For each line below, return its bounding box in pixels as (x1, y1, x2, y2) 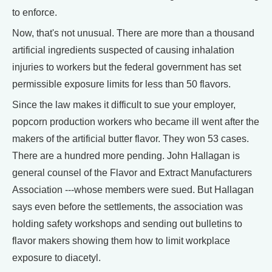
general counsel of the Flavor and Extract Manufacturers (12, 168, 252, 178)
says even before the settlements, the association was (12, 202, 243, 212)
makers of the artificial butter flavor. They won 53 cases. (12, 134, 249, 144)
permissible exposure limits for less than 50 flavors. (12, 79, 231, 90)
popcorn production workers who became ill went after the (12, 117, 259, 127)
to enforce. (12, 7, 57, 18)
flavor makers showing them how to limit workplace (12, 236, 230, 246)
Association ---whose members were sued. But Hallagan (12, 185, 254, 195)
